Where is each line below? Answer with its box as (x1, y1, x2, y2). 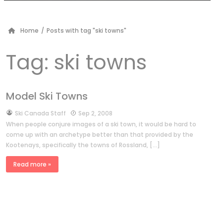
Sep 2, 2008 (78, 109, 112, 117)
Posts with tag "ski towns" (47, 26, 126, 35)
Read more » (13, 160, 51, 168)
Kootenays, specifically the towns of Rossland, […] (6, 140, 160, 149)
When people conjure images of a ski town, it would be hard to (6, 119, 196, 128)
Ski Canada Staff (15, 109, 66, 117)
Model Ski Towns (6, 89, 88, 103)
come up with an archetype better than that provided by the (6, 130, 193, 139)
